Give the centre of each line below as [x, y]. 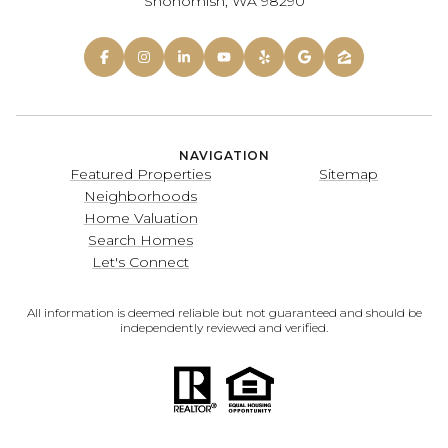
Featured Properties [140, 174]
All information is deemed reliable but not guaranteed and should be [224, 313]
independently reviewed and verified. [224, 328]
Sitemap [348, 174]
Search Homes [140, 240]
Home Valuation [140, 218]
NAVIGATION [224, 156]
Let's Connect [140, 262]
